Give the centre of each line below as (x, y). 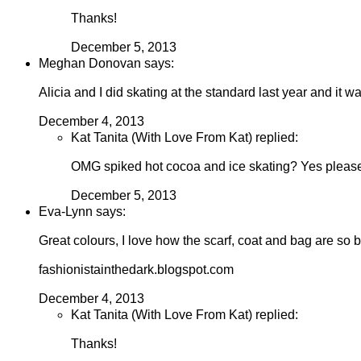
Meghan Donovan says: (106, 64)
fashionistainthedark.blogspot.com (136, 270)
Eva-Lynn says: (82, 212)
